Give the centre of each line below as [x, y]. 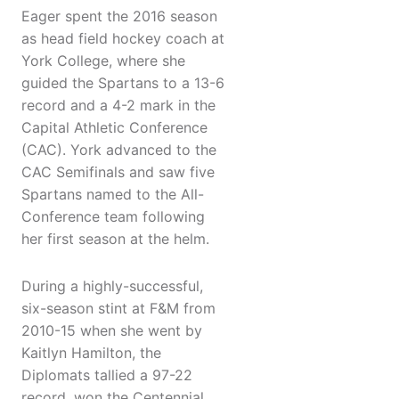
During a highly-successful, [112, 286]
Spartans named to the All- [113, 195]
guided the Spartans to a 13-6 [123, 83]
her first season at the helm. [115, 239]
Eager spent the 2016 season [119, 16]
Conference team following [113, 217]
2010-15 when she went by [112, 331]
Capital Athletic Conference [114, 128]
